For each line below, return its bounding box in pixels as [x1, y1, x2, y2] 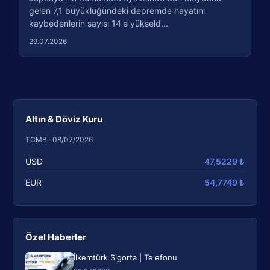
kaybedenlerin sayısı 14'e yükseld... [29, 17, 169, 28]
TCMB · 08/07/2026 [25, 134, 93, 144]
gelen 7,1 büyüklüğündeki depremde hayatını [29, 5, 206, 16]
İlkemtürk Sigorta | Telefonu [74, 252, 178, 262]
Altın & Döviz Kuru [25, 113, 103, 125]
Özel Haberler [25, 231, 87, 243]
